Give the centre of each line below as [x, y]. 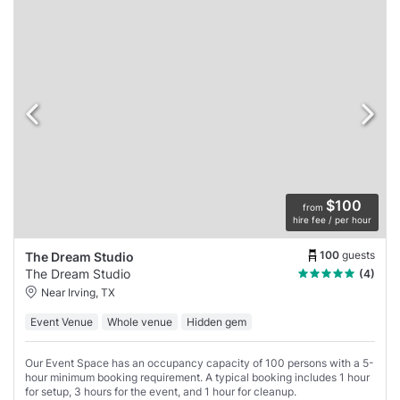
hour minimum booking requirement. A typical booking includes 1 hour [197, 377]
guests [358, 255]
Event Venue [62, 321]
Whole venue [140, 321]
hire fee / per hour [332, 219]
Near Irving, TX [78, 292]
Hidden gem [217, 321]
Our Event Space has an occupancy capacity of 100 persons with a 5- [200, 362]
